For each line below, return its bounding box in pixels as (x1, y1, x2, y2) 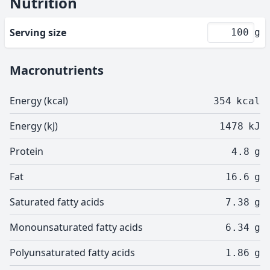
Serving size (10, 26, 66, 39)
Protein (10, 145, 43, 158)
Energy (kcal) (10, 94, 68, 107)
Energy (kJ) (10, 119, 58, 133)
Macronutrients (10, 62, 104, 78)
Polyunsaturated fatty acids (10, 246, 135, 259)
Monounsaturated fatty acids (10, 221, 143, 234)
